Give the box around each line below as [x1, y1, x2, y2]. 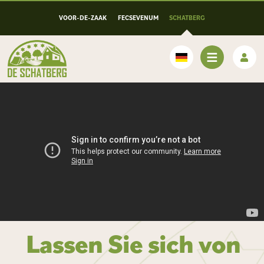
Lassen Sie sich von [26, 226, 240, 260]
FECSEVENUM [117, 14, 159, 22]
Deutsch [170, 81, 203, 94]
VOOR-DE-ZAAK [59, 14, 107, 22]
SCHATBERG [169, 14, 205, 22]
